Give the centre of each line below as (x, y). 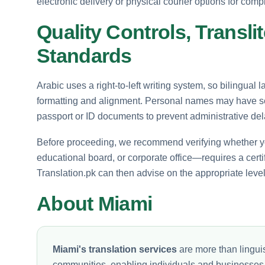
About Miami (95, 203)
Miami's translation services (115, 249)
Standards (84, 55)
